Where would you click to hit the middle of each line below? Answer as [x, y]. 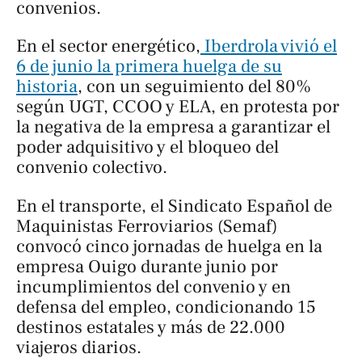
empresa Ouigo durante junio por [147, 266]
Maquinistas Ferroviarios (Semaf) [147, 226]
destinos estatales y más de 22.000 [151, 327]
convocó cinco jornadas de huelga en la [169, 246]
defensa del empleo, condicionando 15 [166, 307]
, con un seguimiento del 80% [194, 87]
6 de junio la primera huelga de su [149, 67]
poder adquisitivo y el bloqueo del [147, 147]
